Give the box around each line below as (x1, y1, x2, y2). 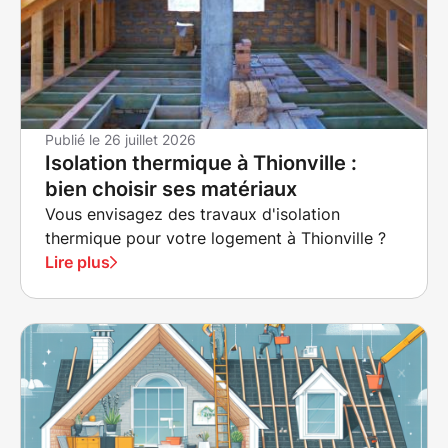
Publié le (45, 131, 104, 148)
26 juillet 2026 (104, 131, 196, 148)
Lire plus (45, 252, 110, 272)
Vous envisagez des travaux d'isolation (45, 204, 340, 224)
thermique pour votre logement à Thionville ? (45, 228, 386, 248)
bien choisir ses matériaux (45, 177, 297, 201)
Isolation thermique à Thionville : (45, 151, 357, 175)
